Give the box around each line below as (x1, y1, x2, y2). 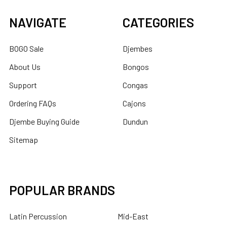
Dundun (123, 116, 148, 126)
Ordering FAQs (9, 98, 56, 108)
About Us (9, 61, 41, 71)
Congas (123, 80, 148, 90)
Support (9, 80, 37, 90)
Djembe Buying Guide (9, 116, 80, 126)
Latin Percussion (9, 211, 67, 221)
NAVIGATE (9, 14, 66, 30)
